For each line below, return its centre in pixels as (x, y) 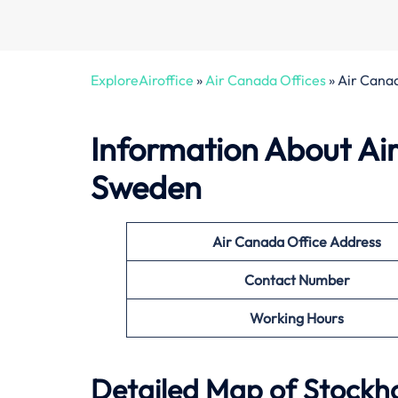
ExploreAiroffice (142, 80)
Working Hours (297, 318)
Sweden (146, 187)
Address (355, 242)
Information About (224, 149)
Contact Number (297, 280)
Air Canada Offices (266, 80)
